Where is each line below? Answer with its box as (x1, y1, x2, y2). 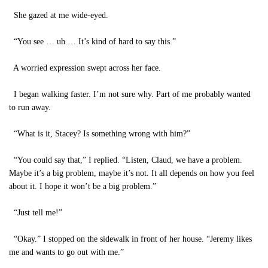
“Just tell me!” (9, 208, 62, 217)
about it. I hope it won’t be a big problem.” (9, 182, 156, 191)
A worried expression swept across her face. (9, 63, 161, 72)
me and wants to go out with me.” (9, 248, 124, 257)
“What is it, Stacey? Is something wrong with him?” (9, 129, 190, 138)
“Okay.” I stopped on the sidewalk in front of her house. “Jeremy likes (9, 234, 252, 243)
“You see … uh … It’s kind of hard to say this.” (9, 37, 176, 46)
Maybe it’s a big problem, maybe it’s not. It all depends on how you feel (9, 169, 254, 178)
